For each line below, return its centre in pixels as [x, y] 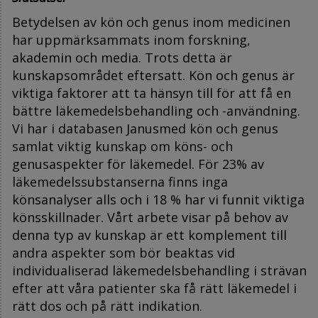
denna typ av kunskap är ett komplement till [149, 235]
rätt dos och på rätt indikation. [107, 306]
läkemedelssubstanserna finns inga [120, 181]
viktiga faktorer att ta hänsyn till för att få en [152, 93]
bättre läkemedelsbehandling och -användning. [156, 110]
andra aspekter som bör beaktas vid [124, 252]
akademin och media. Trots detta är [122, 57]
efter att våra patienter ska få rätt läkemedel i [154, 288]
